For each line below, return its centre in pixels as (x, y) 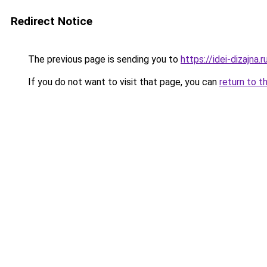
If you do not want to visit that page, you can (122, 82)
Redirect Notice (52, 21)
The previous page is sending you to (103, 59)
